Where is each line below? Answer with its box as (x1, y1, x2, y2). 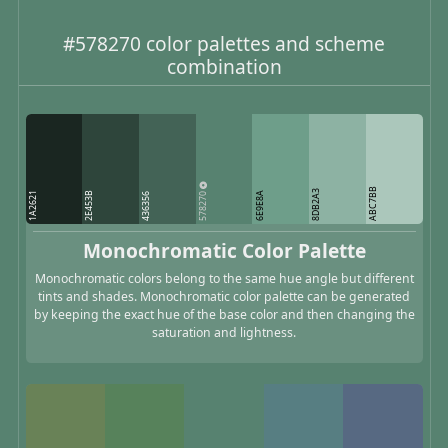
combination (166, 52, 282, 80)
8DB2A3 (310, 188, 323, 222)
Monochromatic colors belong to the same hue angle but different (34, 269, 414, 287)
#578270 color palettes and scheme (63, 29, 385, 57)
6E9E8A (253, 190, 266, 222)
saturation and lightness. (152, 323, 296, 341)
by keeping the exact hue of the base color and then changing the (33, 305, 415, 323)
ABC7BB (366, 186, 379, 222)
